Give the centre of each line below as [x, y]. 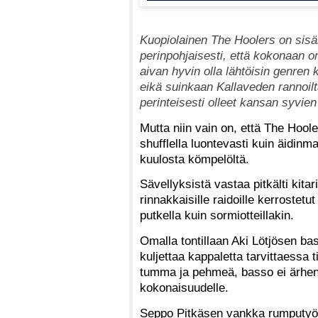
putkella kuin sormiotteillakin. [217, 215]
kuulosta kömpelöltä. [194, 159]
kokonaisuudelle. [184, 288]
